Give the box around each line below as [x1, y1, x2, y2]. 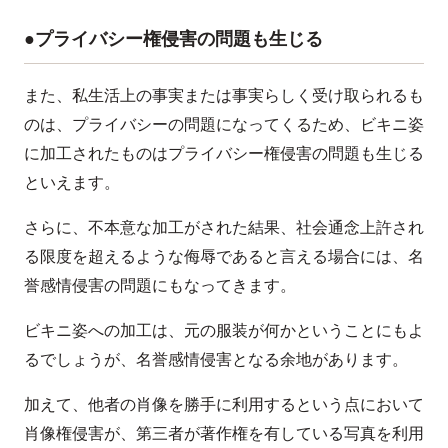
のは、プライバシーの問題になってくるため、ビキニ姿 [24, 112, 424, 136]
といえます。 [24, 170, 120, 194]
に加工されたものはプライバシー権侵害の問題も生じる [24, 141, 424, 165]
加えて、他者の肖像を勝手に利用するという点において [24, 392, 424, 416]
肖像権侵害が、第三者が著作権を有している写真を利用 [24, 421, 424, 445]
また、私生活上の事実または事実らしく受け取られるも [24, 83, 424, 107]
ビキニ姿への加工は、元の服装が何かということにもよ [24, 318, 424, 342]
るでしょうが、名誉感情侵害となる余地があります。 [24, 347, 408, 371]
